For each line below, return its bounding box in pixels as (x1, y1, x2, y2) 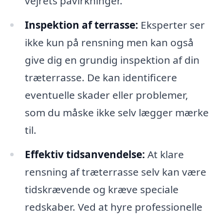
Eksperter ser (138, 18, 205, 32)
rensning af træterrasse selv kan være (24, 164, 206, 179)
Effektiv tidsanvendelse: (24, 147, 145, 161)
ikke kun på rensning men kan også (24, 35, 194, 49)
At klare (145, 147, 184, 161)
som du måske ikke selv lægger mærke (24, 105, 209, 119)
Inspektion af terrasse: (24, 18, 138, 32)
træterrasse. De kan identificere (24, 70, 177, 84)
